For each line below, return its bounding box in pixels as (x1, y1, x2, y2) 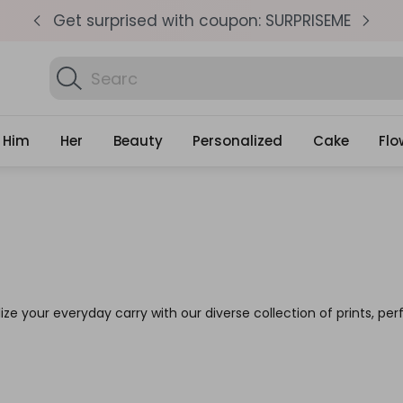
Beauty (112, 130, 163, 150)
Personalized (193, 130, 283, 150)
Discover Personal (90, 67, 234, 90)
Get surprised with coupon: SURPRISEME (52, 9, 351, 31)
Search (49, 57, 94, 75)
